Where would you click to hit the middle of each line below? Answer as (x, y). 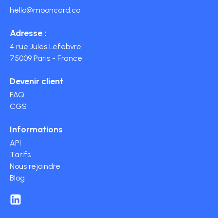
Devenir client (36, 82)
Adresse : (28, 33)
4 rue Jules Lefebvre (45, 47)
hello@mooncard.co (45, 10)
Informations (36, 130)
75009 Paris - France (46, 58)
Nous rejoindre (35, 166)
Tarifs (20, 155)
